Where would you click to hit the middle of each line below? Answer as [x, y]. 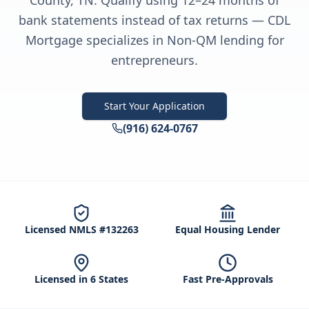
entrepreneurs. [154, 60]
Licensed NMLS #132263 [81, 229]
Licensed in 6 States [81, 279]
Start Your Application [154, 106]
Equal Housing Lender [228, 229]
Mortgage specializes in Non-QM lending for [154, 40]
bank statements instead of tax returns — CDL [154, 20]
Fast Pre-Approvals [228, 279]
